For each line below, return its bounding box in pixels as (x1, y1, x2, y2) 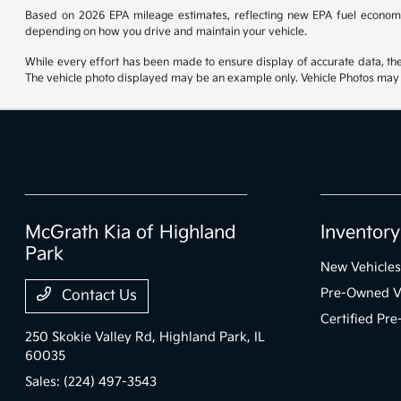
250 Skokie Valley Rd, (25, 329, 160, 346)
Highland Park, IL (159, 329, 266, 346)
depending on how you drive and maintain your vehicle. (25, 25, 308, 39)
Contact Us (58, 287, 138, 305)
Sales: (25, 374, 64, 390)
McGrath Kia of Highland (25, 222, 237, 244)
